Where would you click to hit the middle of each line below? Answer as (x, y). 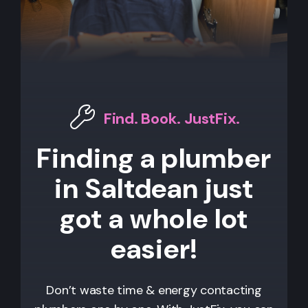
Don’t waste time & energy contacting (154, 290)
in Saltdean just (154, 188)
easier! (154, 249)
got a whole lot (154, 218)
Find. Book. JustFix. (172, 119)
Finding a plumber (154, 158)
